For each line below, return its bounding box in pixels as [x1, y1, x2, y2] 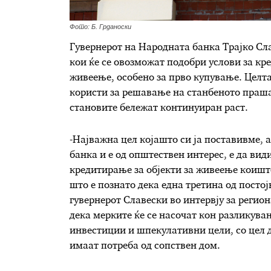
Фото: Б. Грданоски [69, 23, 131, 31]
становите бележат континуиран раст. [69, 103, 248, 114]
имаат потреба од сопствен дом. [69, 241, 220, 251]
